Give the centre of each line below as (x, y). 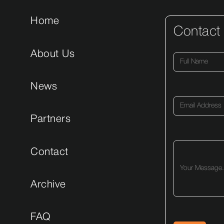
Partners (51, 119)
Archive (48, 184)
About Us (53, 54)
